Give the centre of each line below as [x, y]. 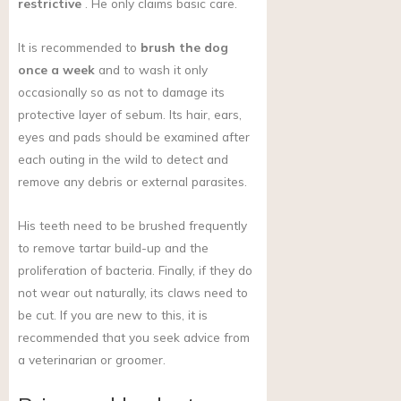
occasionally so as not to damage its [121, 92]
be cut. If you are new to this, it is [113, 315]
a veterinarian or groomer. [92, 360]
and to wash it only [151, 70]
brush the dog [184, 47]
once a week [56, 70]
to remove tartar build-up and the [113, 248]
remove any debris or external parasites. [132, 182]
